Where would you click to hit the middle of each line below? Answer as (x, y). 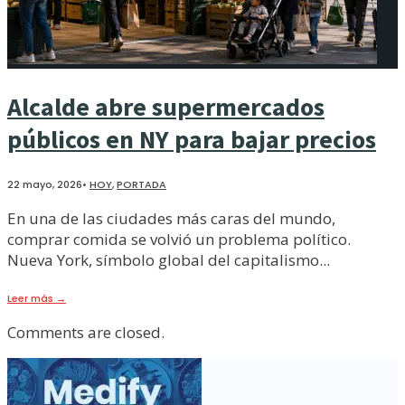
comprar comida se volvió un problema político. (179, 239)
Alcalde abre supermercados (166, 106)
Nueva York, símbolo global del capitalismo (163, 259)
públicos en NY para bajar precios (192, 139)
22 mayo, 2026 (45, 184)
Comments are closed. (86, 332)
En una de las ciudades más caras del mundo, (171, 218)
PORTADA (141, 184)
